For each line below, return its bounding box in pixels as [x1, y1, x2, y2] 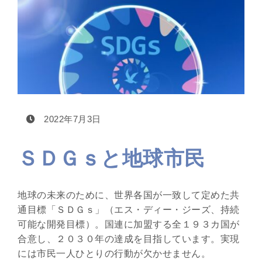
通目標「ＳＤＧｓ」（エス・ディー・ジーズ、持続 [18, 205, 240, 215]
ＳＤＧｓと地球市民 [18, 147, 205, 170]
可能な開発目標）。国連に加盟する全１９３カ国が [18, 219, 240, 230]
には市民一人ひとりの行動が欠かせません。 [18, 249, 211, 259]
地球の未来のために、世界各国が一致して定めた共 [18, 190, 240, 201]
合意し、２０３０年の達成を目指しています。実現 [18, 234, 240, 244]
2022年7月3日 [41, 114, 101, 125]
